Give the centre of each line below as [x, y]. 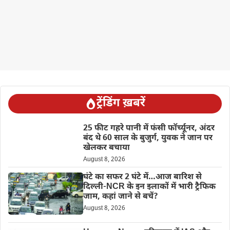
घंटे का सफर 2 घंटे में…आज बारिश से [142, 177]
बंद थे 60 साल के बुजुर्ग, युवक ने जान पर [148, 138]
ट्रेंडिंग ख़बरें [121, 103]
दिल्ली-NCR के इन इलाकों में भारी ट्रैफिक [149, 187]
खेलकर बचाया [106, 148]
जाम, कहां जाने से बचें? [120, 197]
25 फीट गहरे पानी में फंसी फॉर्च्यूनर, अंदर [149, 128]
